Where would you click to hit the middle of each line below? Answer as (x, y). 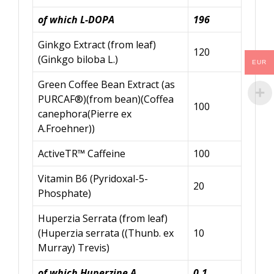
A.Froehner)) (66, 128)
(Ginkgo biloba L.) (78, 59)
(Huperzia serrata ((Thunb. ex (106, 233)
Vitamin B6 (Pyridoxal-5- (93, 178)
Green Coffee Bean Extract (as (106, 84)
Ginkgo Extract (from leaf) (97, 44)
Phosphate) (65, 193)
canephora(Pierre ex (85, 113)
